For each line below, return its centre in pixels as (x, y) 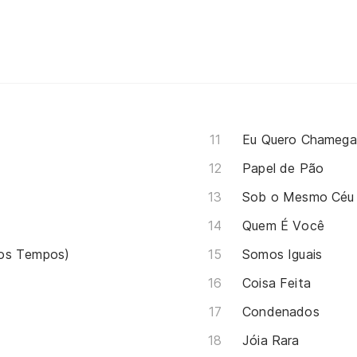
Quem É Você (283, 225)
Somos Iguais (282, 254)
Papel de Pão (283, 168)
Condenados (281, 311)
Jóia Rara (271, 340)
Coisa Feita (277, 282)
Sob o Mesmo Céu (298, 196)
